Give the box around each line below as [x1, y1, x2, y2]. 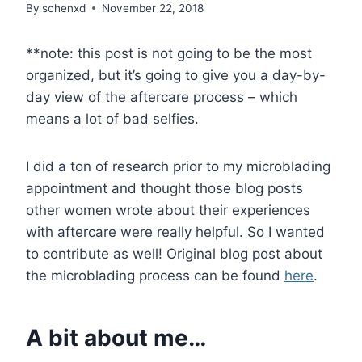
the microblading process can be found [26, 267, 284, 284]
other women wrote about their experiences [26, 201, 310, 218]
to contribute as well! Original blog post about [26, 245, 322, 262]
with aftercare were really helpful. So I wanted [26, 223, 325, 240]
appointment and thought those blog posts [26, 179, 303, 196]
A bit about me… [26, 323, 206, 351]
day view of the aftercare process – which [26, 88, 297, 105]
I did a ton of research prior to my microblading [26, 158, 330, 175]
